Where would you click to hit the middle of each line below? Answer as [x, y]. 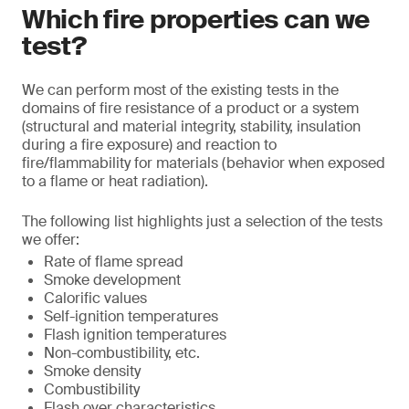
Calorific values [95, 298]
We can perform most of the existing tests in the [180, 90]
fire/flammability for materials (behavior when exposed [204, 163]
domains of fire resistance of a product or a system [190, 108]
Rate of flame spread [114, 262]
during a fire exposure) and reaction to [149, 145]
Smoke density [92, 371]
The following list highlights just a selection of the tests [202, 221]
